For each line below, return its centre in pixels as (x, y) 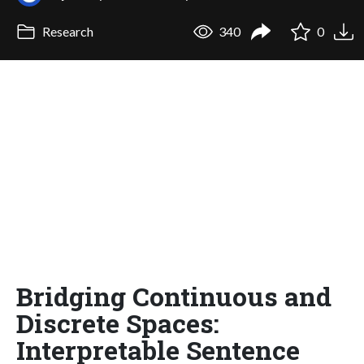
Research (66, 32)
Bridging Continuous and (174, 296)
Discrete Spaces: (118, 323)
